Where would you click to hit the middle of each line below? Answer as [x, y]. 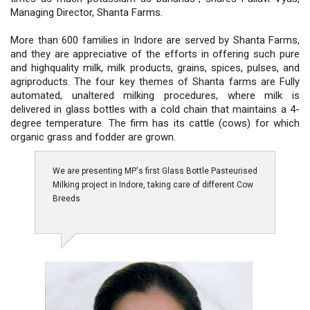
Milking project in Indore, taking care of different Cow [153, 184]
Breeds [66, 198]
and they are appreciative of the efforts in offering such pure [155, 54]
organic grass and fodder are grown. [93, 137]
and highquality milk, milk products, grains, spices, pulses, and [155, 67]
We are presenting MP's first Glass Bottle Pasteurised [155, 171]
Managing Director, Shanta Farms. [86, 12]
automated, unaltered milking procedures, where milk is [155, 95]
